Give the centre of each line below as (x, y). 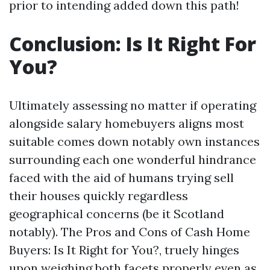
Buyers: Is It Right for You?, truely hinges (124, 250)
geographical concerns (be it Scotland (117, 214)
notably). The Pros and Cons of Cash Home (130, 232)
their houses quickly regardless (99, 196)
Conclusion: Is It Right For (133, 44)
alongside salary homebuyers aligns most (127, 124)
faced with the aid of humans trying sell (121, 178)
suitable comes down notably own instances (134, 142)
